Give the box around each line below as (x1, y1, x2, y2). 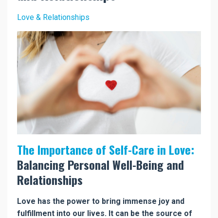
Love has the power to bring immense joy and (17, 197, 184, 206)
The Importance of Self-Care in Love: (17, 141, 194, 159)
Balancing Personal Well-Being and (17, 156, 184, 174)
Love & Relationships (17, 12, 90, 22)
